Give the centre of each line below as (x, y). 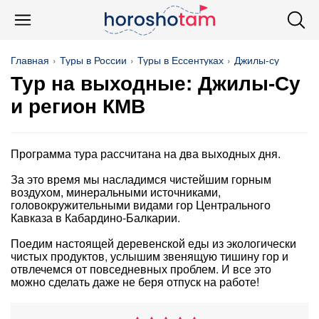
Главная (30, 60)
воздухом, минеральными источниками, (116, 192)
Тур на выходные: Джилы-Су (156, 84)
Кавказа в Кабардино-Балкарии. (95, 218)
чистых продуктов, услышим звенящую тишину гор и (150, 256)
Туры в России (93, 60)
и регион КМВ (78, 106)
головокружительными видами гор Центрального (141, 205)
